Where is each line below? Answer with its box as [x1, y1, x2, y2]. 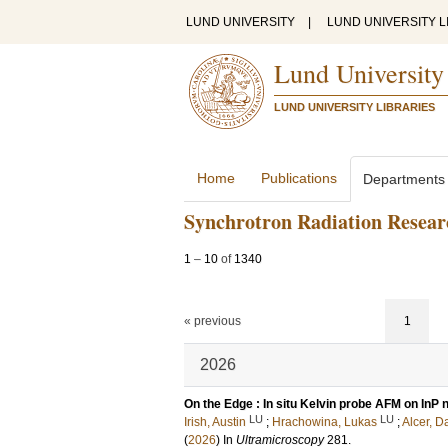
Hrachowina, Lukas [272, 415, 377, 429]
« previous [184, 314, 241, 328]
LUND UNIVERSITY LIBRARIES [274, 101, 435, 113]
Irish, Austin [184, 415, 246, 429]
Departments [363, 171, 445, 187]
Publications [261, 170, 337, 186]
